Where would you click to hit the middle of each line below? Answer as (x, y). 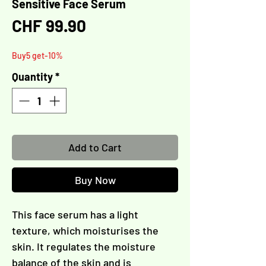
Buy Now (95, 180)
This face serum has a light (75, 215)
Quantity (32, 77)
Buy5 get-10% (37, 56)
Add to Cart (95, 148)
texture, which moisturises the (85, 231)
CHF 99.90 (49, 26)
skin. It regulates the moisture (84, 247)
